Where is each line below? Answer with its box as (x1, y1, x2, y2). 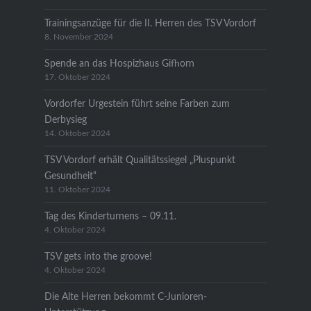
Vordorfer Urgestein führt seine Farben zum (44, 98, 230, 109)
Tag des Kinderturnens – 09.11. (44, 210, 176, 221)
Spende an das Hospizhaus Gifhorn (44, 58, 194, 69)
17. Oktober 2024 (44, 73, 110, 81)
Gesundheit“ (44, 170, 96, 181)
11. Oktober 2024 (44, 185, 110, 194)
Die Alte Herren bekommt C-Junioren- (44, 291, 207, 302)
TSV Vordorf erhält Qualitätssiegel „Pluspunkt (44, 154, 235, 165)
